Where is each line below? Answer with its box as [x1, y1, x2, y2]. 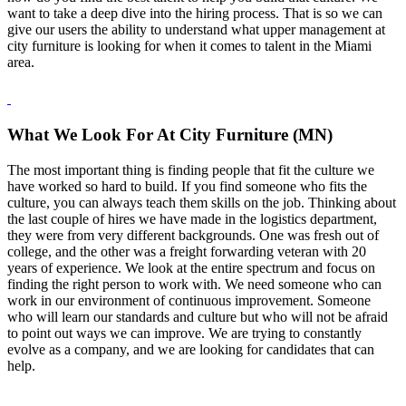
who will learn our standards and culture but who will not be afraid [7, 308, 388, 324]
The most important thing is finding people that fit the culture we [7, 161, 374, 178]
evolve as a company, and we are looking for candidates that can [7, 341, 374, 357]
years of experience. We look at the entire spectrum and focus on [7, 259, 375, 275]
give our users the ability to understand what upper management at [7, 22, 385, 38]
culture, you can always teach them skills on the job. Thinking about [7, 194, 396, 210]
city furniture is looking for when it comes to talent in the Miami [7, 38, 372, 54]
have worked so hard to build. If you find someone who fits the [7, 178, 367, 194]
